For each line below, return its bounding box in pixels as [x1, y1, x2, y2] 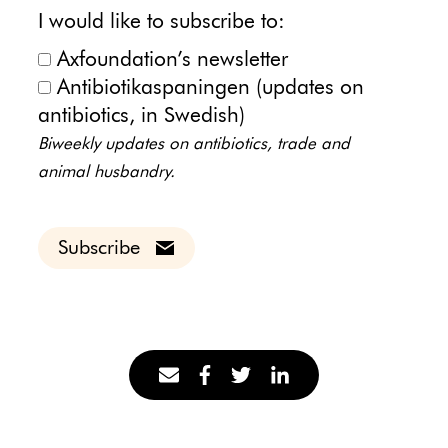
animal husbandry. [37, 163, 175, 181]
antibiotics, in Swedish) [37, 105, 245, 127]
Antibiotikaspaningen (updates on [56, 77, 364, 99]
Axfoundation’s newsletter [56, 49, 288, 71]
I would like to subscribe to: [37, 11, 285, 33]
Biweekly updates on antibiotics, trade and [37, 135, 350, 153]
